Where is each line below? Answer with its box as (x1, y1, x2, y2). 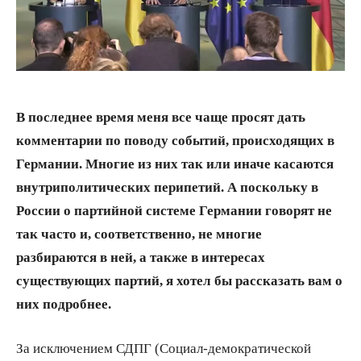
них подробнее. (16, 296, 111, 310)
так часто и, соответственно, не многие (16, 226, 262, 240)
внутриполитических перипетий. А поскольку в (16, 179, 318, 193)
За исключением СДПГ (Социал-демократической (16, 340, 311, 355)
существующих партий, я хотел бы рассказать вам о (16, 272, 342, 287)
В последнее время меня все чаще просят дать (16, 109, 305, 123)
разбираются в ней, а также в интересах (16, 249, 265, 263)
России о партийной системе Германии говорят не (16, 202, 332, 217)
